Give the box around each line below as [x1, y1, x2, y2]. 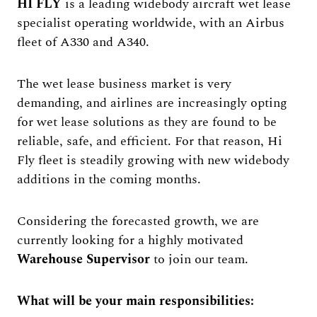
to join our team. [150, 250, 248, 269]
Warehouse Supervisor [17, 250, 150, 269]
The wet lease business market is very [17, 74, 231, 93]
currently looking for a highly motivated [17, 231, 243, 250]
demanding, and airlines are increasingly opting [17, 93, 287, 113]
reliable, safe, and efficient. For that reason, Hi [17, 132, 282, 151]
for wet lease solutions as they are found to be [17, 113, 277, 132]
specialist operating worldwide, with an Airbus [17, 13, 284, 33]
